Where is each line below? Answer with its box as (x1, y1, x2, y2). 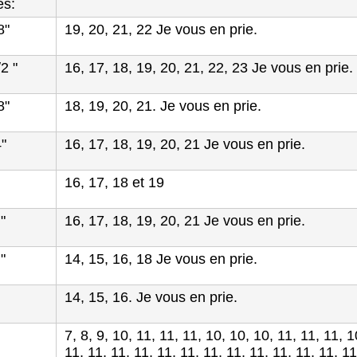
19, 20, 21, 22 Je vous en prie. (65, 22, 257, 37)
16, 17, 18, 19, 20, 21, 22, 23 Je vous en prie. (65, 60, 353, 76)
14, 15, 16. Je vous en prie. (65, 289, 237, 305)
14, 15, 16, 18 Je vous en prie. (65, 251, 257, 267)
